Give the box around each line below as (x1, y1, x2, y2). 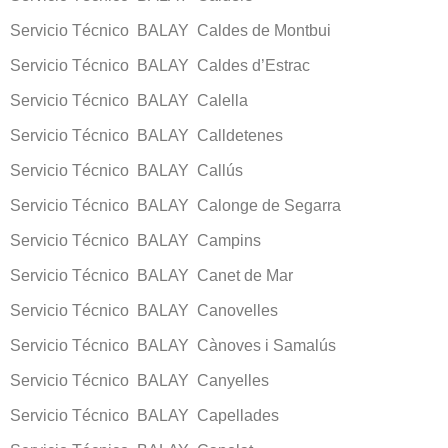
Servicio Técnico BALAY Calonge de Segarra (10, 196, 341, 214)
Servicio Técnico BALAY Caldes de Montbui (10, 21, 331, 39)
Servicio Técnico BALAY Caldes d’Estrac (10, 56, 310, 74)
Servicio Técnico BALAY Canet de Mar (10, 266, 293, 284)
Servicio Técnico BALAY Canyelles (10, 371, 269, 389)
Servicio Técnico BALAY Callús (10, 161, 243, 179)
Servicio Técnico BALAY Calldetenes (10, 126, 283, 144)
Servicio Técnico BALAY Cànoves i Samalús (10, 336, 336, 354)
